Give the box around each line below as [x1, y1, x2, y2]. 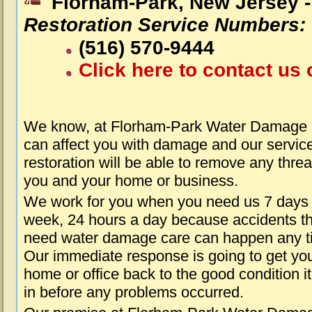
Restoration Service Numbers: [24, 14, 306, 36]
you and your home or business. [24, 172, 238, 189]
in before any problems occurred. [24, 283, 244, 301]
